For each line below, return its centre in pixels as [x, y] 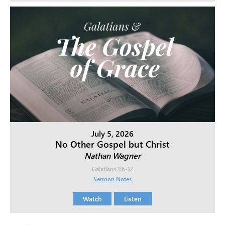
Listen [133, 198]
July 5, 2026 [113, 133]
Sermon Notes [113, 179]
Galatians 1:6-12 [113, 168]
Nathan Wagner [113, 155]
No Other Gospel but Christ [113, 144]
